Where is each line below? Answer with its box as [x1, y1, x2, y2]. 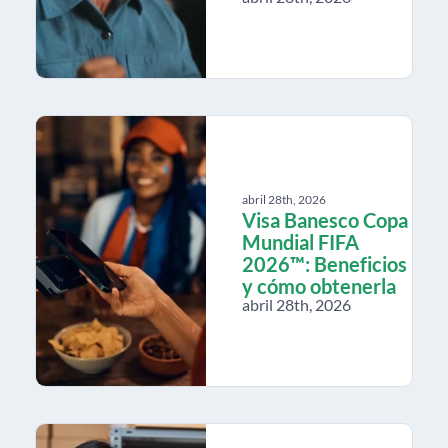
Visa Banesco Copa [242, 207, 408, 232]
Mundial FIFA [242, 229, 359, 254]
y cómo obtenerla [242, 273, 396, 298]
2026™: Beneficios [242, 251, 407, 276]
